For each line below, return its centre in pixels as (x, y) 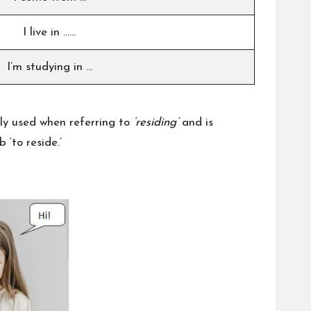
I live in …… (49, 32)
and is (197, 122)
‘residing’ (156, 122)
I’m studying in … (49, 67)
